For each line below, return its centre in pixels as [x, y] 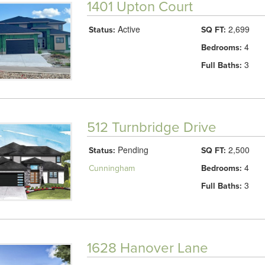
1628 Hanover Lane [147, 248]
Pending [132, 149]
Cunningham [112, 168]
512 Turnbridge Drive [151, 127]
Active [127, 29]
